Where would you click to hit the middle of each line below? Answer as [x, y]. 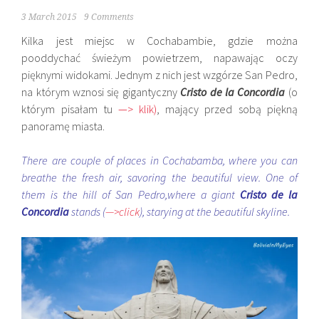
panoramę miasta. [63, 126]
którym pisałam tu [70, 109]
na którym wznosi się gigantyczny [101, 92]
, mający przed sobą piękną [227, 109]
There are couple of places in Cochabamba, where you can [159, 160]
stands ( [88, 211]
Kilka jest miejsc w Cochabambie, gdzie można [159, 41]
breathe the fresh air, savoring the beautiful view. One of [159, 177]
